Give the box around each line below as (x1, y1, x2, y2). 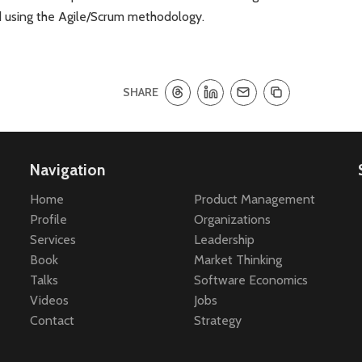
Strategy (193, 313, 242, 329)
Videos (30, 293, 69, 309)
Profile (30, 212, 68, 228)
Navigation (30, 159, 106, 179)
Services (30, 232, 77, 248)
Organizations (193, 212, 271, 228)
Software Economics (193, 272, 308, 288)
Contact (30, 313, 75, 329)
